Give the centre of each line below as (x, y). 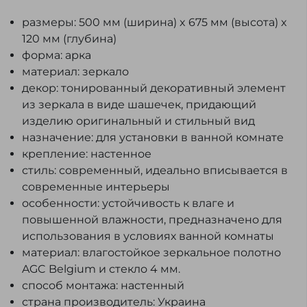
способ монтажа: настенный (103, 285)
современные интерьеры (96, 187)
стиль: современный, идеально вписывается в (155, 170)
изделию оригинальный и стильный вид (138, 121)
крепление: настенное (87, 154)
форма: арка (57, 55)
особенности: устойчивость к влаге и (128, 203)
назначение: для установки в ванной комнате (153, 137)
